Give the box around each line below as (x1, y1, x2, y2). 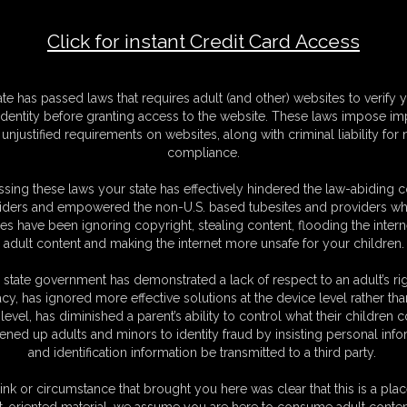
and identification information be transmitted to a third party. (27, 344, 380, 360)
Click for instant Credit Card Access (47, 29, 360, 53)
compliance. (167, 144, 240, 160)
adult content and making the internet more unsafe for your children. (3, 235, 404, 251)
